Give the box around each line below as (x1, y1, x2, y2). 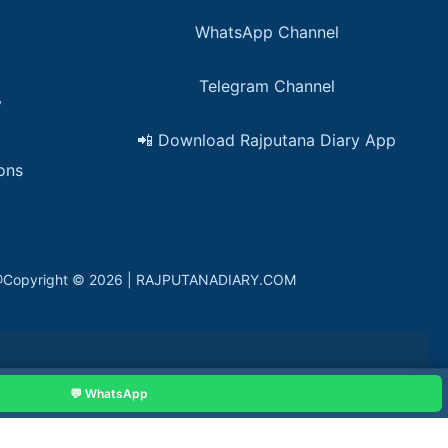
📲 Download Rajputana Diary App (137, 130, 397, 150)
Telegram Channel (198, 76, 335, 96)
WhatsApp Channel (194, 22, 339, 42)
